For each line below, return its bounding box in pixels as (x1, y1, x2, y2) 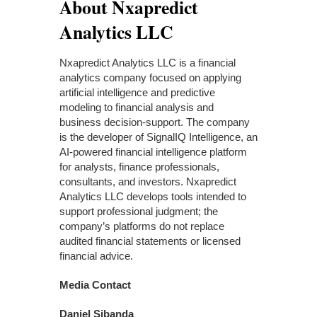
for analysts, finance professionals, (59, 160, 219, 173)
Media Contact (59, 278, 131, 291)
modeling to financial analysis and (59, 100, 214, 113)
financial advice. (59, 249, 133, 262)
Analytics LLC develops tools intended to (59, 190, 246, 202)
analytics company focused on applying (59, 71, 241, 83)
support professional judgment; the (59, 204, 218, 217)
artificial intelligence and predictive (59, 86, 215, 98)
